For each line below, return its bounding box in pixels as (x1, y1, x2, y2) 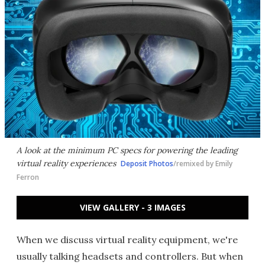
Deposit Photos (121, 159, 173, 169)
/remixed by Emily (173, 159, 232, 169)
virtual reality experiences (17, 158, 116, 169)
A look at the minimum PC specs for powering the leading (17, 145, 238, 156)
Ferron (17, 172, 39, 182)
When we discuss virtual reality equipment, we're (17, 234, 238, 245)
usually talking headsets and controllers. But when (17, 250, 243, 262)
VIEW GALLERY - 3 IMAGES (79, 202, 186, 213)
